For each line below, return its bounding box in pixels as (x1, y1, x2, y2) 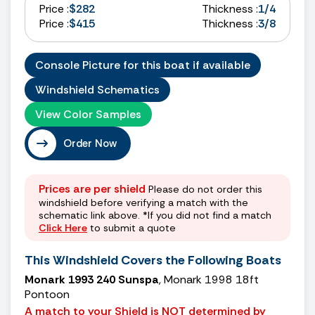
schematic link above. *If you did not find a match (39, 208, 271, 221)
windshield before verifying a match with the (39, 195, 248, 209)
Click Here (39, 221, 87, 234)
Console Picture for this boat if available (35, 57, 250, 72)
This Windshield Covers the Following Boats (25, 251, 281, 269)
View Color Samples (35, 106, 141, 122)
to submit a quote (87, 221, 176, 234)
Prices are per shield (39, 181, 146, 196)
